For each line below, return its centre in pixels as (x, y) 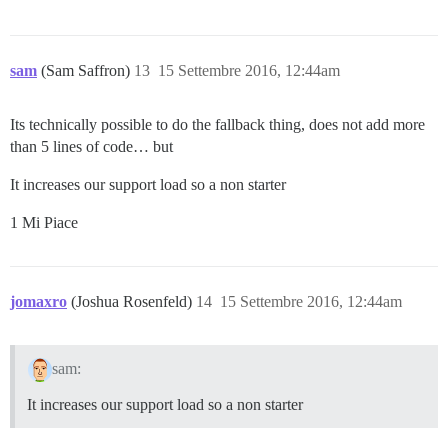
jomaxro (38, 302)
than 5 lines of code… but (91, 147)
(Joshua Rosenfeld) (133, 302)
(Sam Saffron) (87, 71)
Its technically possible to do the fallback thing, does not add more (217, 125)
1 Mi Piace (44, 223)
